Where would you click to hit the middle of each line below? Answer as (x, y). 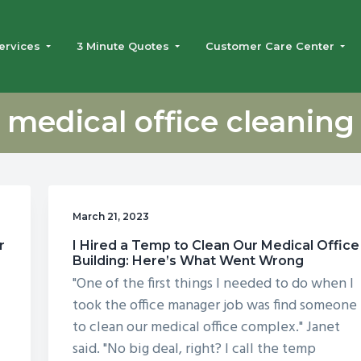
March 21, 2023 (111, 217)
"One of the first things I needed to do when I (214, 284)
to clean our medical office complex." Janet (207, 327)
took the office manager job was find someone (215, 305)
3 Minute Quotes (123, 46)
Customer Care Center (270, 46)
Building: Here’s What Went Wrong (189, 260)
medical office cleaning (180, 122)
